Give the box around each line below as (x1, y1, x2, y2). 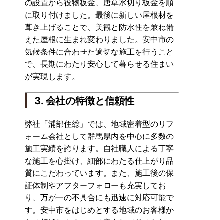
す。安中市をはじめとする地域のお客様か (25, 204, 174, 215)
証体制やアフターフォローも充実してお (25, 180, 166, 190)
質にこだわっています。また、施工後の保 (25, 167, 174, 178)
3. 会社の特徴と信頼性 (34, 94, 134, 107)
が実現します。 (25, 71, 80, 81)
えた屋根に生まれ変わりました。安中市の (25, 34, 174, 44)
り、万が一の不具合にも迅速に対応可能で (25, 192, 174, 202)
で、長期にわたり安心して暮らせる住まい (25, 58, 174, 69)
